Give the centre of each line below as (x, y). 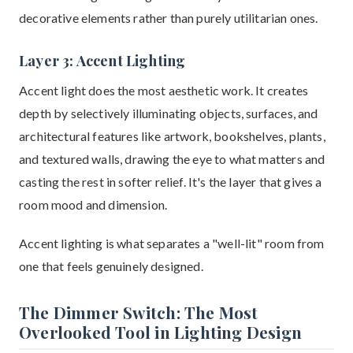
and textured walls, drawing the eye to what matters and (172, 159)
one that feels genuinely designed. (111, 266)
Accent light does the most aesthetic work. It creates (164, 90)
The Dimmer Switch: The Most (139, 312)
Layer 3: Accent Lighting (102, 60)
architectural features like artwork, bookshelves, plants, (172, 136)
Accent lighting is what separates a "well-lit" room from (172, 243)
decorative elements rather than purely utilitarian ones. (169, 18)
